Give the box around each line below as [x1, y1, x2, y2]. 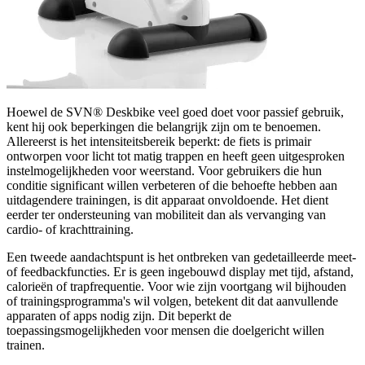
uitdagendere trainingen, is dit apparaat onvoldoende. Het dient [7, 193, 328, 208]
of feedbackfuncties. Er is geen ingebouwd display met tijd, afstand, [7, 265, 354, 279]
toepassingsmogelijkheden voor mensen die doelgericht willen [7, 323, 324, 338]
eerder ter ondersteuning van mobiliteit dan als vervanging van [7, 208, 326, 222]
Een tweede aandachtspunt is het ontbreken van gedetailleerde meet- [7, 250, 356, 265]
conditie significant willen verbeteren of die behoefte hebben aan [7, 178, 337, 193]
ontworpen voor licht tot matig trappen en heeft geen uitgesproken [7, 149, 345, 164]
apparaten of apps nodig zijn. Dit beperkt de [7, 309, 231, 323]
